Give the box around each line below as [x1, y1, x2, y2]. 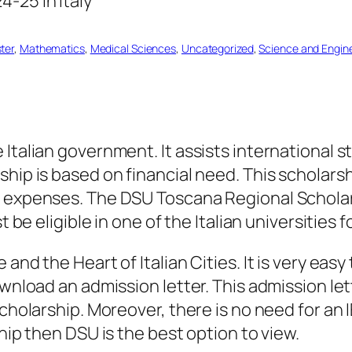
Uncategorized [181, 41, 254, 57]
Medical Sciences [90, 41, 177, 57]
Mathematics [19, 41, 85, 57]
